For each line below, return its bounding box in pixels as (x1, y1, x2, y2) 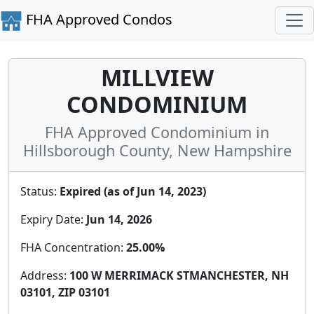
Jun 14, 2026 (86, 211, 152, 227)
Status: (20, 183, 60, 199)
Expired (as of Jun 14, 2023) (60, 183, 206, 199)
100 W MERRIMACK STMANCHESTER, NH (69, 267, 289, 283)
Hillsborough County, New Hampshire (22, 139, 292, 161)
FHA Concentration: (20, 239, 126, 255)
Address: (20, 267, 69, 283)
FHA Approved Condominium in (45, 121, 269, 142)
